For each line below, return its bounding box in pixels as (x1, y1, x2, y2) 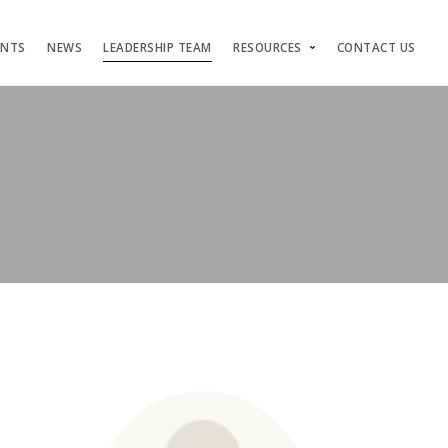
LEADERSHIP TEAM (103, 40, 212, 55)
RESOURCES (233, 40, 302, 55)
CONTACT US (336, 40, 416, 55)
